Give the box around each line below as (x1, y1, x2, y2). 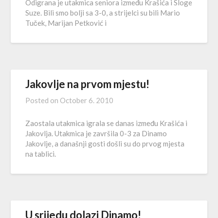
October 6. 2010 (60, 96, 114, 105)
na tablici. (25, 149, 56, 158)
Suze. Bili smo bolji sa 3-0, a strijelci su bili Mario (25, 8, 181, 17)
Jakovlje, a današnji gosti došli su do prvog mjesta (25, 139, 185, 148)
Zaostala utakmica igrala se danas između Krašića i (25, 119, 188, 127)
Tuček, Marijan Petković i (25, 18, 107, 27)
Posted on (25, 96, 60, 105)
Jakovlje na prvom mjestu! (25, 77, 150, 91)
